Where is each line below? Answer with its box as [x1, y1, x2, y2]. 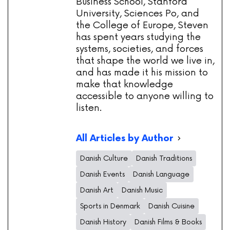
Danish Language [133, 170, 189, 179]
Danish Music [122, 186, 163, 195]
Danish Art [80, 186, 113, 195]
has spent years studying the [76, 31, 201, 43]
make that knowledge [76, 79, 173, 90]
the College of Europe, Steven [76, 20, 208, 31]
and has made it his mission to [76, 67, 208, 79]
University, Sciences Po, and [76, 8, 199, 20]
